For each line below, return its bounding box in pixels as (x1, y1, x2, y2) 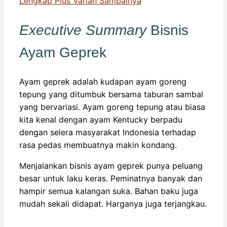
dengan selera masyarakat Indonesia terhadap (19, 127, 196, 137)
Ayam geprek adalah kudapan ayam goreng (19, 76, 186, 87)
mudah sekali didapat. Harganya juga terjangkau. (19, 198, 207, 209)
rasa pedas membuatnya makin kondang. (19, 139, 177, 150)
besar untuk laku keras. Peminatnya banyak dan (19, 173, 202, 183)
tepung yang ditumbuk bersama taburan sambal (19, 89, 203, 99)
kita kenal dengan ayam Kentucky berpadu (19, 114, 182, 125)
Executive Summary (19, 22, 146, 38)
